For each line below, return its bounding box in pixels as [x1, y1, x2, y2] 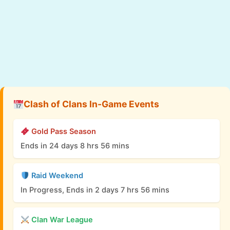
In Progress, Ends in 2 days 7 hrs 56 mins [21, 185, 169, 195]
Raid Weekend [29, 171, 83, 181]
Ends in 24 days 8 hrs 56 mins [21, 141, 129, 151]
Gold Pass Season [29, 127, 96, 137]
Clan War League [29, 215, 93, 225]
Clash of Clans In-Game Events [23, 99, 159, 110]
